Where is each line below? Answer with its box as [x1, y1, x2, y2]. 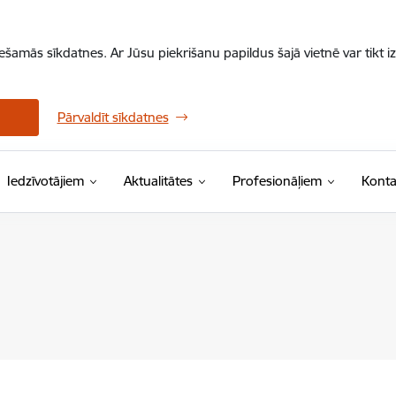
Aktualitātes [123, 172, 193, 189]
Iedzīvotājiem [6, 172, 84, 189]
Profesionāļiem [232, 172, 322, 189]
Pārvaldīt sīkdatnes [57, 109, 169, 126]
